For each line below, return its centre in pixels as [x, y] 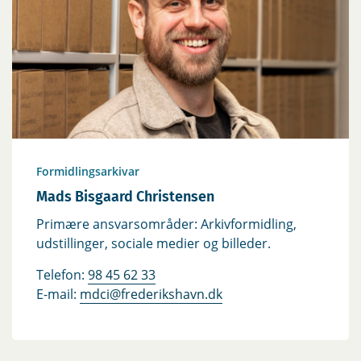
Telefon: [62, 274]
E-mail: [58, 294]
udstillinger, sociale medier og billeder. [154, 243]
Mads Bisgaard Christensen [125, 196]
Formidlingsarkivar [88, 171]
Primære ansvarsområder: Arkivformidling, [166, 224]
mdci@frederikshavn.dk [151, 294]
